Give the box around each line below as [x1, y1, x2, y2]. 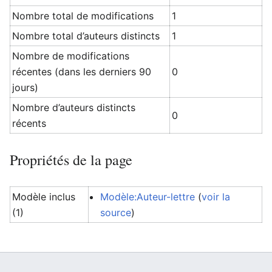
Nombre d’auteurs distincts [12, 101, 136, 114]
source [100, 206, 132, 219]
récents [12, 117, 47, 129]
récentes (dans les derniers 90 [12, 66, 152, 78]
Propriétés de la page [10, 150, 132, 169]
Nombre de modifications [12, 50, 130, 62]
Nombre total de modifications [12, 10, 154, 22]
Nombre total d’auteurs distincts [12, 30, 160, 42]
